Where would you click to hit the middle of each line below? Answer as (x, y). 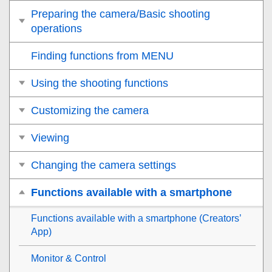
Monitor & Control (69, 258)
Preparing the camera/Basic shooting (121, 14)
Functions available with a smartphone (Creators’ (136, 218)
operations (56, 28)
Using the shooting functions (100, 83)
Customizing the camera (90, 110)
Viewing (50, 138)
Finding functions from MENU (102, 56)
